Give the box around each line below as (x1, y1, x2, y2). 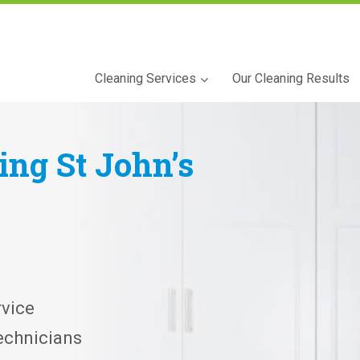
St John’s (56, 142, 194, 186)
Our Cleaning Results (232, 70, 350, 86)
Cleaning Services (95, 70, 196, 86)
